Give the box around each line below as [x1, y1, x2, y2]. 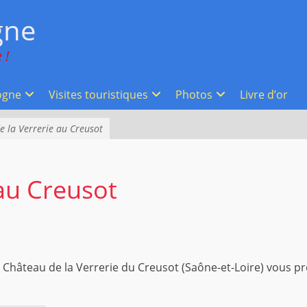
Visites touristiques [48, 87, 148, 102]
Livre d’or [239, 87, 288, 102]
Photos [175, 87, 212, 102]
